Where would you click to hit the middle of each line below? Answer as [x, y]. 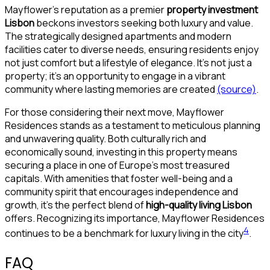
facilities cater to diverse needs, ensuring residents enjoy [132, 50]
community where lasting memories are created [111, 89]
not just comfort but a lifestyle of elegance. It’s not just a [128, 63]
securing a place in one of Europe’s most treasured [117, 165]
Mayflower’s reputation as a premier [86, 10]
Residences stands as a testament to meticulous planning [133, 126]
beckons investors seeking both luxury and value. [144, 23]
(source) [237, 89]
